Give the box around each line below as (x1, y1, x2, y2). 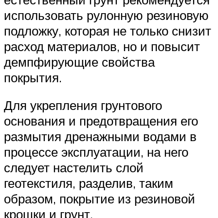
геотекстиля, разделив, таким (4, 175, 173, 191)
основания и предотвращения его (4, 113, 198, 129)
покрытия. (4, 69, 62, 85)
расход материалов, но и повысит (4, 38, 200, 54)
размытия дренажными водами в (4, 128, 197, 145)
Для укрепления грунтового (4, 97, 162, 113)
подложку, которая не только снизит (4, 22, 211, 38)
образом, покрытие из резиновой (4, 191, 195, 207)
